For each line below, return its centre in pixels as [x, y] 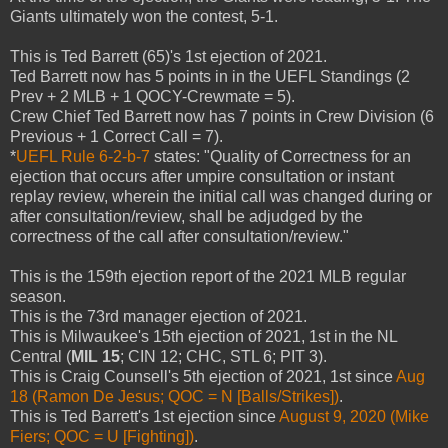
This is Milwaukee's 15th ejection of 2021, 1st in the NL [203, 336]
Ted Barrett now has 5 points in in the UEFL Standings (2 [210, 76]
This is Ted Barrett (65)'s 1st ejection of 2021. [168, 56]
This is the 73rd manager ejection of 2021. [158, 316]
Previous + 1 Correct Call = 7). [116, 136]
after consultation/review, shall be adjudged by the [186, 216]
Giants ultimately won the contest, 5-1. [144, 16]
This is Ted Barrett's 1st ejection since [144, 416]
